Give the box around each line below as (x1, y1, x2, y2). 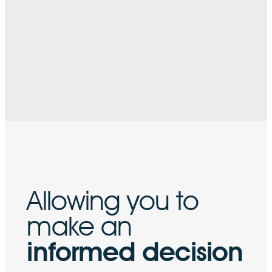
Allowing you (27, 185, 176, 216)
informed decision (27, 236, 243, 267)
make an (27, 210, 132, 242)
